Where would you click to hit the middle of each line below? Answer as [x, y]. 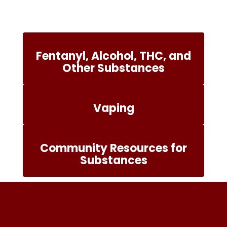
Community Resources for [113, 148]
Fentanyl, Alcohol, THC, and [113, 56]
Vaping [113, 108]
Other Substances [113, 68]
